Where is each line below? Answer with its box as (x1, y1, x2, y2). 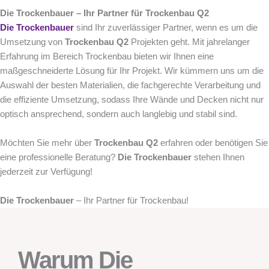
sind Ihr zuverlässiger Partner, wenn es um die (74, 22, 258, 32)
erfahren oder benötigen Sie (158, 138, 268, 148)
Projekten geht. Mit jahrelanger (128, 37, 250, 47)
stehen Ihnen (192, 152, 244, 162)
